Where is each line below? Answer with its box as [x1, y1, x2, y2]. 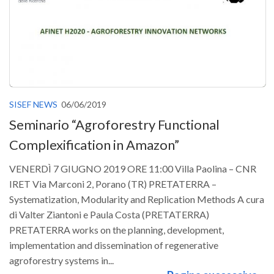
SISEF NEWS [9, 98, 57, 109]
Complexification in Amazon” [9, 136, 179, 153]
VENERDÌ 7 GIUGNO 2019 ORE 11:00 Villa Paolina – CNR [9, 162, 256, 174]
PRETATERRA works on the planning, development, [9, 223, 224, 235]
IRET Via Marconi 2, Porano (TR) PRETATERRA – [9, 177, 217, 190]
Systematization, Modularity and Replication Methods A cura [9, 193, 264, 205]
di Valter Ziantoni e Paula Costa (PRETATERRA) [9, 208, 209, 220]
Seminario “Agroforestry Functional [9, 116, 220, 133]
